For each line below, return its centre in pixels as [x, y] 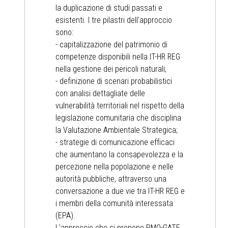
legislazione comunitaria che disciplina [118, 118]
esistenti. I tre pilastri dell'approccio [114, 20]
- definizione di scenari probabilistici [114, 81]
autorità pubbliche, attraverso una [111, 179]
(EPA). [65, 216]
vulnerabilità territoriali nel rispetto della [120, 106]
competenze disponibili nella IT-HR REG [118, 57]
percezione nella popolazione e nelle [115, 167]
